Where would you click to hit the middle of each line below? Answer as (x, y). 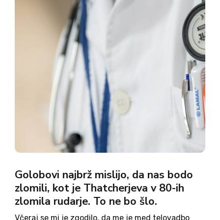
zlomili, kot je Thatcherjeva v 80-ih (99, 188)
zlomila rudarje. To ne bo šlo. (86, 201)
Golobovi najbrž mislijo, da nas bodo (104, 175)
